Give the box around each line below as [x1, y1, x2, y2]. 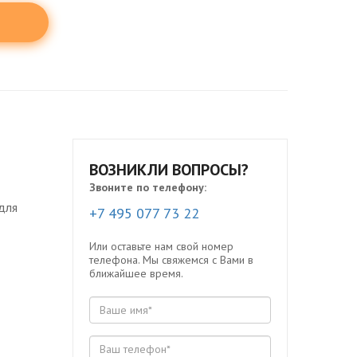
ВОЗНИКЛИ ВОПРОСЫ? [89, 159, 249, 180]
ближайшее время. [89, 266, 183, 280]
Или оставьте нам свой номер [89, 239, 233, 253]
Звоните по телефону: [89, 180, 206, 194]
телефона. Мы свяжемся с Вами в [89, 253, 253, 267]
